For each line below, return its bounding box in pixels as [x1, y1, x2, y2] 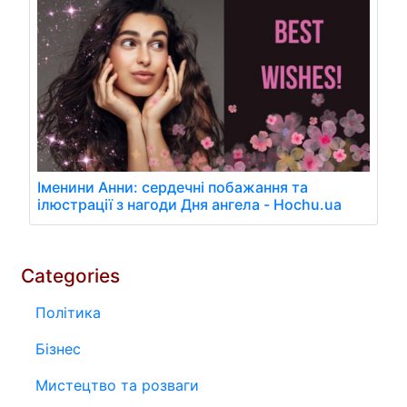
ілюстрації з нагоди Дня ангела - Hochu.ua [37, 195, 342, 214]
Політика [35, 303, 101, 323]
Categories [21, 264, 120, 288]
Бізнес [35, 340, 81, 359]
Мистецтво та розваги [35, 376, 199, 395]
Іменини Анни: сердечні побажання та [37, 178, 308, 197]
